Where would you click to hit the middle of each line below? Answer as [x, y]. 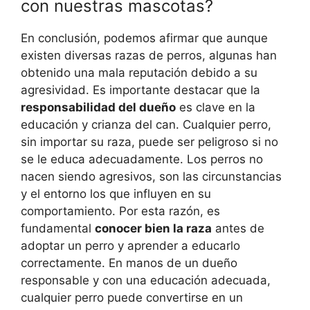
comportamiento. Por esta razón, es [120, 211]
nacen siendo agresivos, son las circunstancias [151, 177]
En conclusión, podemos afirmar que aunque [144, 38]
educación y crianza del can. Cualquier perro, [146, 125]
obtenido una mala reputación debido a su [139, 73]
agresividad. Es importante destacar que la [140, 90]
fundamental [58, 229]
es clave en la [216, 108]
